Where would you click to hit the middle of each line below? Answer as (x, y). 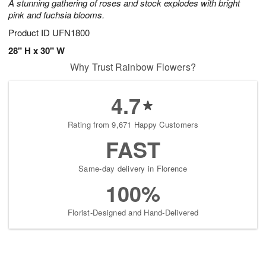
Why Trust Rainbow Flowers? (133, 67)
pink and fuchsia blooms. (56, 15)
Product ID (30, 33)
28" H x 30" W (37, 51)
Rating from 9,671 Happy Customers (133, 125)
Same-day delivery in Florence (133, 169)
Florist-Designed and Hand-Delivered (133, 213)
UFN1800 (71, 33)
